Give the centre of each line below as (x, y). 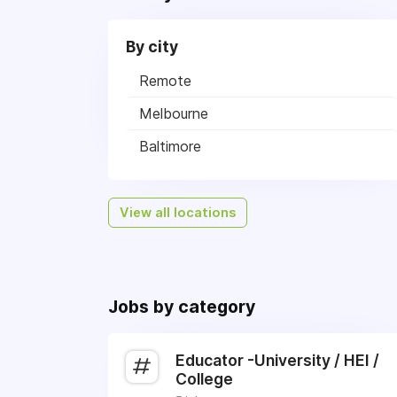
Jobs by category (182, 307)
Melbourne (174, 113)
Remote (165, 81)
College (204, 379)
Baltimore (170, 146)
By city (152, 47)
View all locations (178, 213)
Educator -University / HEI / (277, 360)
